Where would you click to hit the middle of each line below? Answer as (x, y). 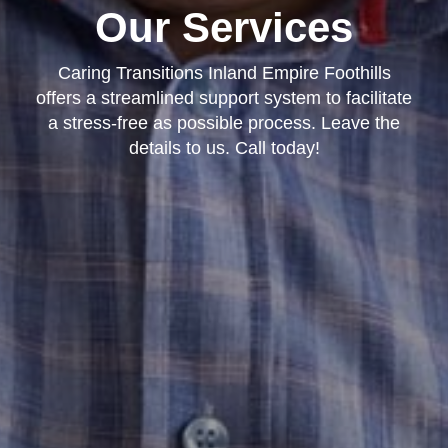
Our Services (224, 27)
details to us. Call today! (224, 147)
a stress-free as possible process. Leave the (224, 122)
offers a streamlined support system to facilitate (224, 97)
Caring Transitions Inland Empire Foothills (224, 72)
